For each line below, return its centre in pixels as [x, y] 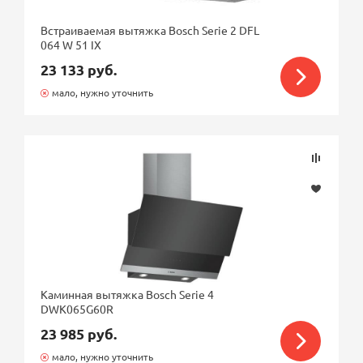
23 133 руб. [79, 69]
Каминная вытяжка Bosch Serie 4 [128, 294]
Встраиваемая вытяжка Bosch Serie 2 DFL [150, 30]
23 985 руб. [79, 333]
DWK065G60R [77, 309]
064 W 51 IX [71, 45]
